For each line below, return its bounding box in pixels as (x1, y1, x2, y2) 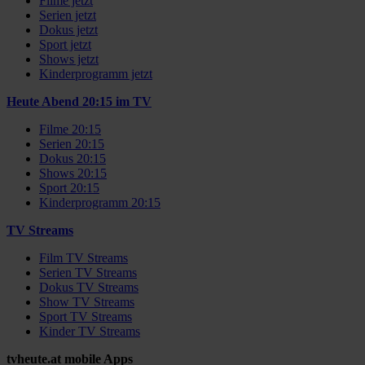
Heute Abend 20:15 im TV (7, 94, 152, 108)
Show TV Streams (39, 294, 134, 309)
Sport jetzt (39, 37, 91, 51)
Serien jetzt (39, 7, 96, 22)
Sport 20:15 (39, 180, 99, 195)
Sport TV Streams (39, 309, 132, 323)
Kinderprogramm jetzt (39, 66, 152, 81)
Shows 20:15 (39, 165, 107, 180)
